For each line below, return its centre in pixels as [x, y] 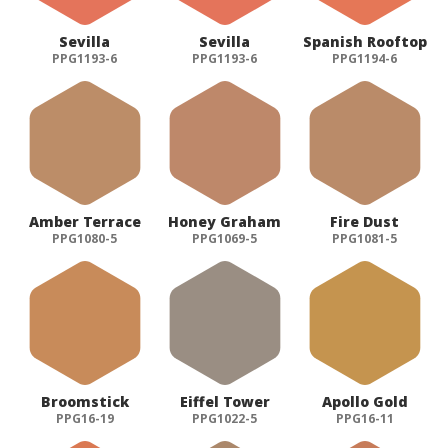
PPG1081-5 [365, 238]
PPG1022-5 [225, 418]
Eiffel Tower [224, 401]
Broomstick [84, 401]
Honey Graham [225, 221]
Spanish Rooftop [364, 41]
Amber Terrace [84, 221]
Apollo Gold [364, 401]
